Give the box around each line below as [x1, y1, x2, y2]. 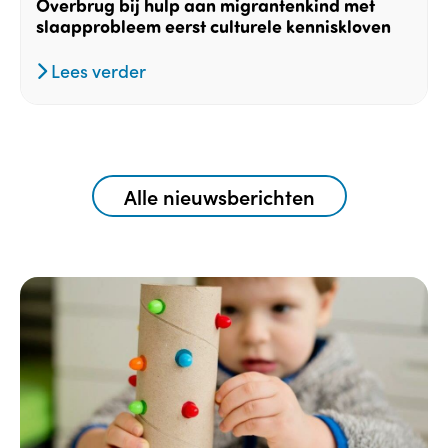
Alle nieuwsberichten [123, 182, 315, 211]
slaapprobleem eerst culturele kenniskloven [36, 14, 391, 39]
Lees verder [47, 58, 146, 84]
